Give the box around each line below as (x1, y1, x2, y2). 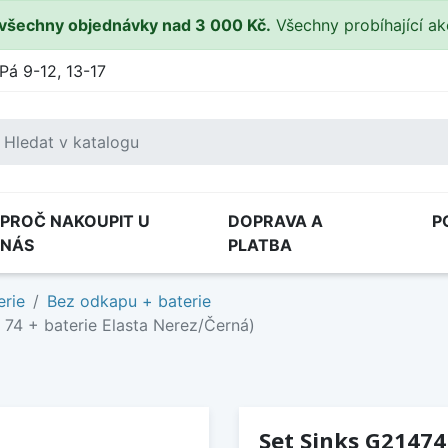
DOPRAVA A (228, 211, 323, 231)
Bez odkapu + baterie (47, 291, 211, 311)
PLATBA (228, 235, 292, 255)
